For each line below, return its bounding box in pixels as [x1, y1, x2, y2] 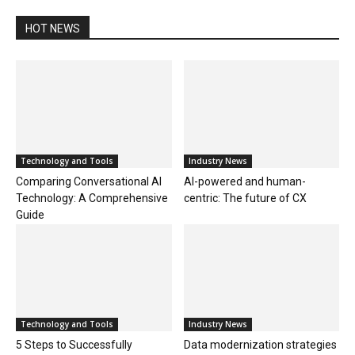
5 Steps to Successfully [16, 338, 132, 351]
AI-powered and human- [183, 174, 306, 188]
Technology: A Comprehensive [16, 191, 168, 204]
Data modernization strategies [183, 338, 337, 351]
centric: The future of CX [183, 191, 307, 204]
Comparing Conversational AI [16, 174, 162, 188]
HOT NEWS [25, 22, 80, 36]
